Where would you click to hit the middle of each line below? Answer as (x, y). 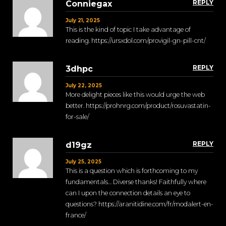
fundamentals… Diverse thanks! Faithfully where (136, 182)
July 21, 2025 (83, 21)
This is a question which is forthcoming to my (132, 171)
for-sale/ (77, 117)
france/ (76, 215)
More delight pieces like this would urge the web (135, 95)
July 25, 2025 (83, 162)
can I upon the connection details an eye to (128, 193)
